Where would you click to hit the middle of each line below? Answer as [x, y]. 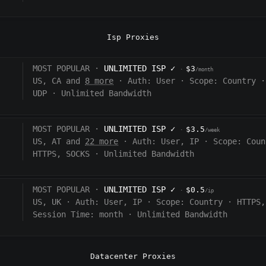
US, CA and [59, 81]
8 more [99, 81]
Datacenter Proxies [133, 256]
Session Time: [64, 215]
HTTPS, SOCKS [61, 154]
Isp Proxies [133, 37]
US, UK [47, 202]
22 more [102, 142]
